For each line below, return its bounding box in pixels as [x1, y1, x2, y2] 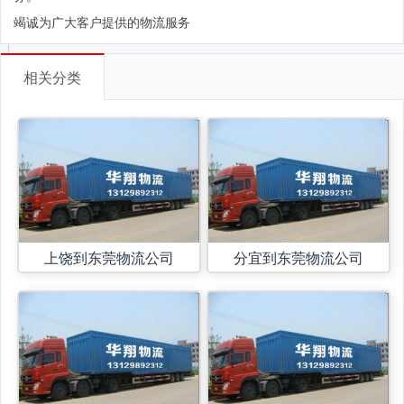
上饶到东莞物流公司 [44, 245, 175, 268]
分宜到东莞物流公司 [233, 245, 363, 268]
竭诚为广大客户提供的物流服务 [14, 12, 190, 31]
